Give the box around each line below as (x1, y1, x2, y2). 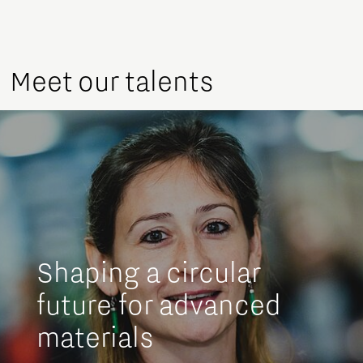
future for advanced (36, 288, 281, 322)
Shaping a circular (36, 256, 260, 289)
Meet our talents (10, 65, 214, 98)
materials (36, 321, 154, 354)
